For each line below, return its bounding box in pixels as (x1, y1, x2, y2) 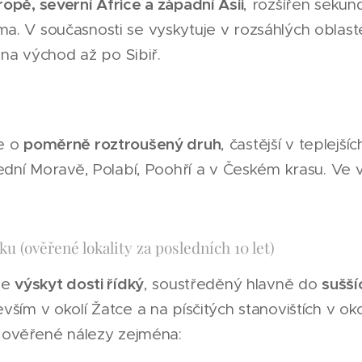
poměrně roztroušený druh (23, 134, 221, 154)
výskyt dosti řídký (15, 274, 145, 293)
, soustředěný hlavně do (144, 275, 322, 293)
